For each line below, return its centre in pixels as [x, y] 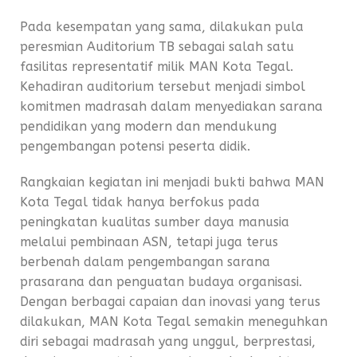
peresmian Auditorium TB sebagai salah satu [157, 47]
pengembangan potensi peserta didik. [135, 146]
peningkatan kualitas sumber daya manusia [155, 222]
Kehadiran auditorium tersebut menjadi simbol [163, 86]
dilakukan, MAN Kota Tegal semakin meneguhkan [174, 322]
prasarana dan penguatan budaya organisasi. [161, 282]
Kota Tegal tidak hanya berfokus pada [140, 202]
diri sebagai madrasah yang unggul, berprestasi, [168, 341]
